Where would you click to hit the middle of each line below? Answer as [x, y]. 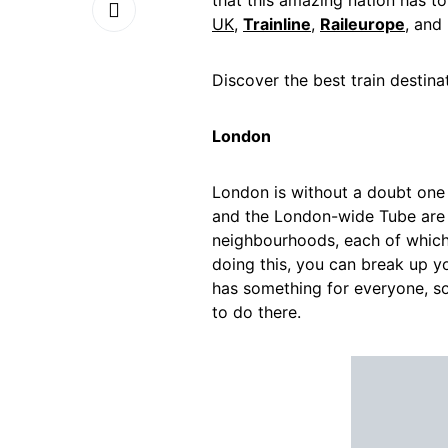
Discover [248, 80]
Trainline [277, 24]
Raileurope [362, 24]
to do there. [256, 312]
